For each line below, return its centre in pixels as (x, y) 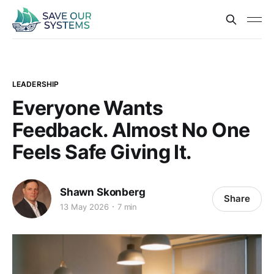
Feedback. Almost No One (131, 130)
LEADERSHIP (36, 84)
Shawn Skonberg (103, 192)
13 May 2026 (84, 206)
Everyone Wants (88, 108)
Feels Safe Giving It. (102, 152)
